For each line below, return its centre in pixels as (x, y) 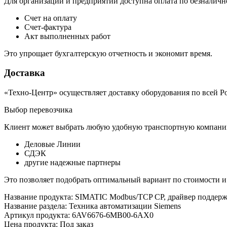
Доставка (25, 73)
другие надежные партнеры (72, 163)
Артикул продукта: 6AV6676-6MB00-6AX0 (79, 215)
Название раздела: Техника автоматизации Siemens (92, 206)
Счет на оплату (51, 18)
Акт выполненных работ (67, 36)
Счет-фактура (48, 27)
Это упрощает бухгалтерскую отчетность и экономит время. (108, 53)
